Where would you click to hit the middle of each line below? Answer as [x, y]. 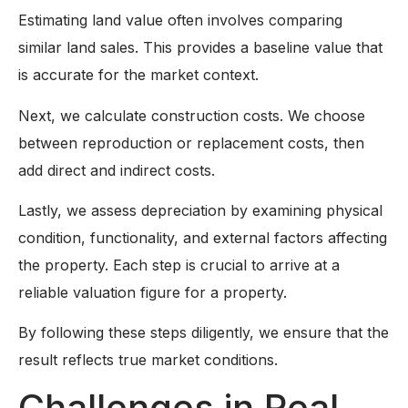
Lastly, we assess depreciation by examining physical [200, 211]
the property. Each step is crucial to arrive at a [179, 265]
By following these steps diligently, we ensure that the [204, 333]
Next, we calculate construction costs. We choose [192, 115]
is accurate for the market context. [138, 75]
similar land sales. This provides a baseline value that [200, 48]
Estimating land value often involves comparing [180, 20]
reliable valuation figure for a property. [153, 293]
